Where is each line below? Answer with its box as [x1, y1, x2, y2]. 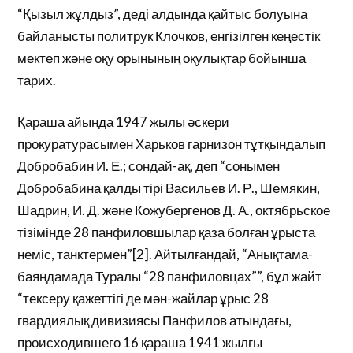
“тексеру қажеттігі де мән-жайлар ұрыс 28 [17, 290, 269, 307]
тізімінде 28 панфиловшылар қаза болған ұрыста [17, 224, 316, 240]
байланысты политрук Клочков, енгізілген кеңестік [17, 27, 321, 44]
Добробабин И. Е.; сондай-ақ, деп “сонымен [17, 158, 281, 174]
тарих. [17, 71, 57, 88]
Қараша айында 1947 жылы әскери [17, 113, 230, 130]
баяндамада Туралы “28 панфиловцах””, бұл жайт [17, 268, 322, 284]
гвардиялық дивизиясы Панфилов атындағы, [17, 312, 292, 329]
